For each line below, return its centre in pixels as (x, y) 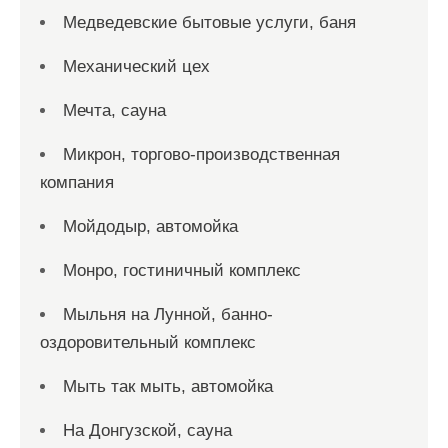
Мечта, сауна (114, 110)
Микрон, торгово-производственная (201, 154)
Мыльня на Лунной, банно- (168, 314)
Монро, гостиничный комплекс (182, 270)
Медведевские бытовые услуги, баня (209, 22)
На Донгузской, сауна (147, 430)
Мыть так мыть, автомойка (168, 386)
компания (77, 182)
